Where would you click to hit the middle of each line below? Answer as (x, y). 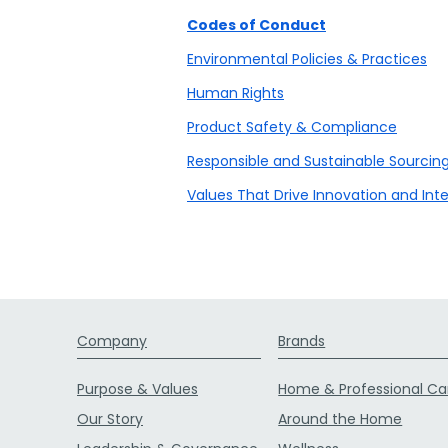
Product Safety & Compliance (292, 127)
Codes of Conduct (256, 25)
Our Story (110, 419)
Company (112, 341)
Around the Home (340, 419)
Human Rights (235, 93)
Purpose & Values (137, 389)
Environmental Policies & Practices (307, 59)
